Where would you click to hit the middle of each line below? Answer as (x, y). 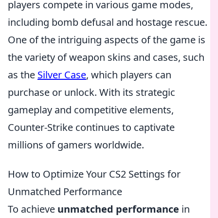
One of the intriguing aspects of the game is (107, 40)
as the (23, 75)
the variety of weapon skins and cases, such (106, 57)
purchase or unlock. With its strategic (91, 92)
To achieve (33, 209)
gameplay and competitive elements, (91, 110)
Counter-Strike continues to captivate (91, 127)
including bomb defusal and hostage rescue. (108, 22)
